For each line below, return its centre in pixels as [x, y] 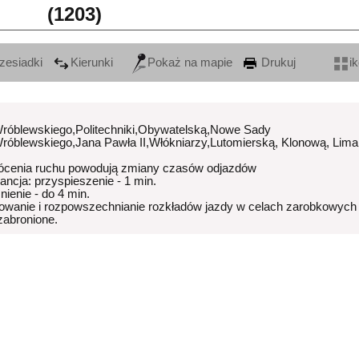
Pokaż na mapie [190, 63]
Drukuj [277, 63]
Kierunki [92, 63]
